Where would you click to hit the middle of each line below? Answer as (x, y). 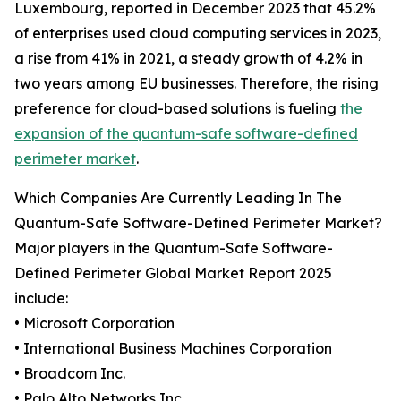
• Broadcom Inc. (70, 374)
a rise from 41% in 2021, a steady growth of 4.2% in (188, 59)
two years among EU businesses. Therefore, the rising (196, 84)
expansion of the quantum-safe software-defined (186, 134)
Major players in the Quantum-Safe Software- (174, 248)
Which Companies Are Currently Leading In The (178, 198)
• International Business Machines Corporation (173, 349)
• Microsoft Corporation (94, 324)
